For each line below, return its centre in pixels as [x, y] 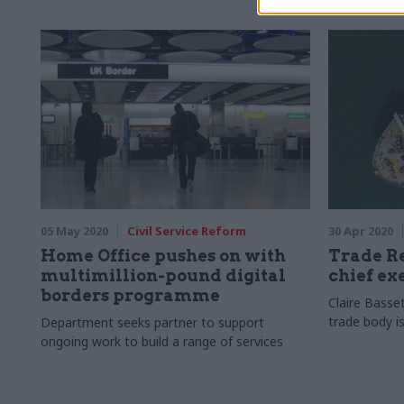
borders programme [130, 295]
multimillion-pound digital [163, 275]
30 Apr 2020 [360, 231]
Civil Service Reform [187, 231]
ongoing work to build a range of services [162, 341]
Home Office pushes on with [163, 256]
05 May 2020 [74, 231]
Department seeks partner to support [152, 322]
